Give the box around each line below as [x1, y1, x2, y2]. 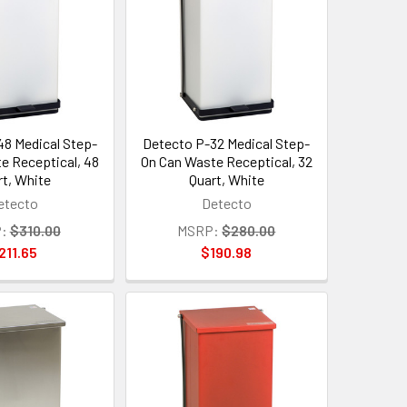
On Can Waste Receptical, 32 [140, 152, 313, 170]
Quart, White [188, 170, 264, 188]
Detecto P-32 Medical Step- [143, 134, 311, 152]
